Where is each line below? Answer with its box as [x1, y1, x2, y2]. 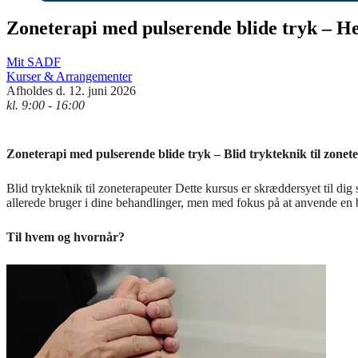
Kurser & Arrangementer [6, 69, 132, 83]
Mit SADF [6, 54, 61, 69]
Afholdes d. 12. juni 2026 [6, 83, 136, 97]
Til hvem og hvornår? [6, 229, 125, 244]
